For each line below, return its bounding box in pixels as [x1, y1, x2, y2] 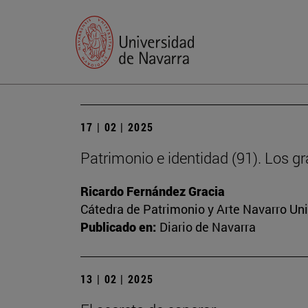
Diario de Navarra [159, 219, 256, 236]
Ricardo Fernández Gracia [80, 183, 225, 200]
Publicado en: [80, 219, 156, 236]
